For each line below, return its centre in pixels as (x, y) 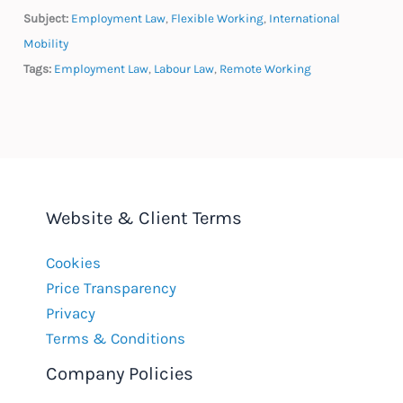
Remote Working (266, 69)
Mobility (46, 44)
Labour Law (184, 69)
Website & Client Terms (144, 218)
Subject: (46, 19)
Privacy (71, 313)
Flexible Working (218, 19)
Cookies (73, 262)
